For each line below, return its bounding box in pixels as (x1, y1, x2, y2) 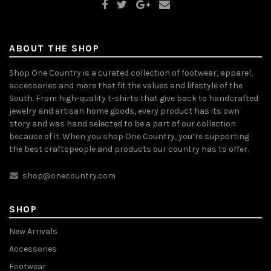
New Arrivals (9, 226, 57, 237)
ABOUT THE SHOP (9, 42, 99, 54)
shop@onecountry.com (21, 170, 116, 181)
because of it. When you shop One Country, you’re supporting (9, 131, 249, 142)
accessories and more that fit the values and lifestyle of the (9, 80, 243, 91)
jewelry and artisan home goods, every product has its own (9, 105, 240, 116)
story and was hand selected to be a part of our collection (9, 118, 236, 129)
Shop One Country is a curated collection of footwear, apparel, (9, 67, 253, 78)
